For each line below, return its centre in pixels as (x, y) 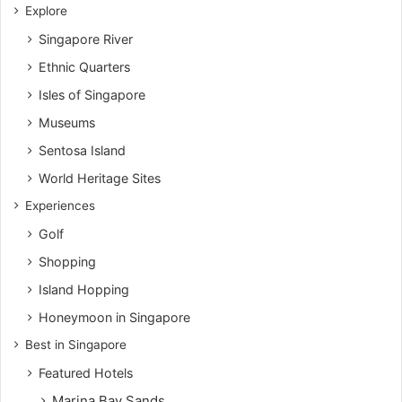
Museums (67, 123)
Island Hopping (84, 290)
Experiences (60, 206)
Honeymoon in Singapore (114, 318)
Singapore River (86, 39)
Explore (46, 11)
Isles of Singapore (92, 95)
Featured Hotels (86, 373)
